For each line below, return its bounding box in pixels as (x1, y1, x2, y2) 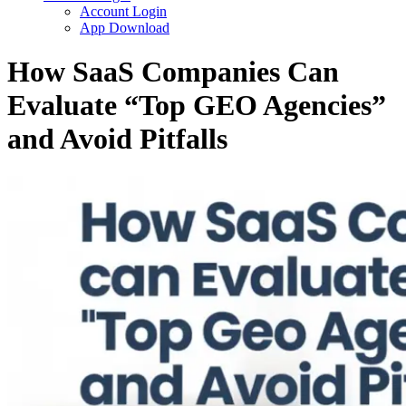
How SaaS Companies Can (7, 55, 339, 89)
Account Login (80, 4, 167, 19)
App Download (80, 20, 169, 35)
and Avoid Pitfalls (7, 122, 227, 156)
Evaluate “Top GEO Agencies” (7, 89, 386, 122)
